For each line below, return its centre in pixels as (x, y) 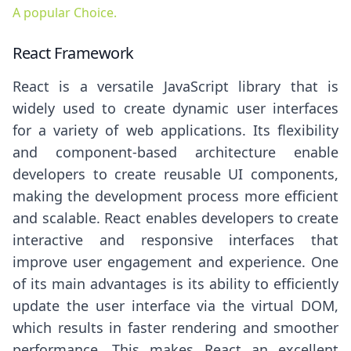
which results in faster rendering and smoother (175, 328)
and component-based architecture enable (175, 152)
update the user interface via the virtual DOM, (175, 306)
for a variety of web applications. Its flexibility (175, 130)
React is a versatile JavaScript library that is (175, 87)
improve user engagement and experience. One (175, 262)
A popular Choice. (65, 13)
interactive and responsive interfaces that (175, 240)
